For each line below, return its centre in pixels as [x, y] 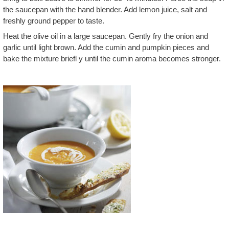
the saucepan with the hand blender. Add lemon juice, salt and [105, 9]
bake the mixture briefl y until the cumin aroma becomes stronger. [112, 58]
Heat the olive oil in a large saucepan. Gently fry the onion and [106, 36]
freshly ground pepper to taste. [54, 21]
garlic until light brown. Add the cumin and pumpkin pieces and [106, 47]
